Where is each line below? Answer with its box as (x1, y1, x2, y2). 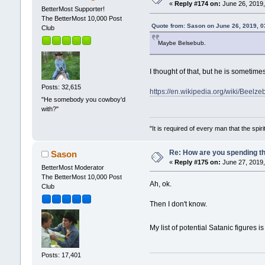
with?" (41, 105, 59, 113)
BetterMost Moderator (41, 163, 104, 171)
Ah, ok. (150, 179, 172, 188)
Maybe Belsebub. (158, 40, 206, 47)
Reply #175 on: (174, 158, 221, 166)
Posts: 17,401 (41, 251, 81, 259)
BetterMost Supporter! (41, 5, 105, 13)
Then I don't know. (150, 199, 208, 208)
